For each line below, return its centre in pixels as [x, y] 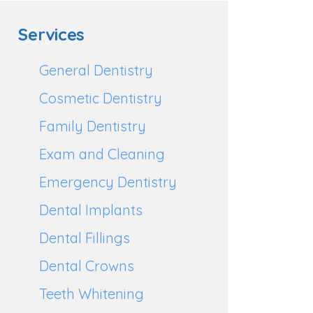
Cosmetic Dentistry [101, 98]
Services [52, 34]
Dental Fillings [85, 238]
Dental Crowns [87, 266]
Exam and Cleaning [102, 154]
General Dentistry [96, 70]
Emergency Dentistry [108, 182]
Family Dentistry [93, 126]
